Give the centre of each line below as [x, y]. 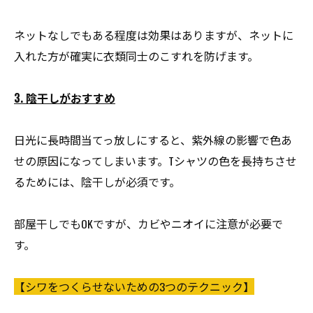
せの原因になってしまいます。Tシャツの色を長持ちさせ [155, 161]
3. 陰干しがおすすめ [65, 98]
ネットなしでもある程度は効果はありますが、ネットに [154, 35]
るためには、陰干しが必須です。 [97, 182]
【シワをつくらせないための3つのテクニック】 [134, 286]
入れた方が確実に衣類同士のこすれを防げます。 [136, 56]
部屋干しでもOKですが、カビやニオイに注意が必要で [148, 224]
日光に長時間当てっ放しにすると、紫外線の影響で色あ [153, 140]
